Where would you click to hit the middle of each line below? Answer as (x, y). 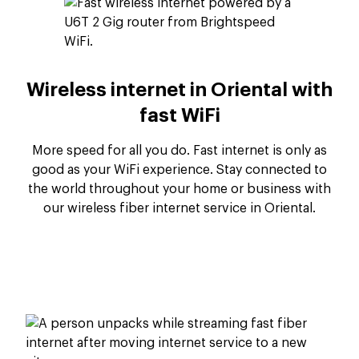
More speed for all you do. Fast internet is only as (179, 151)
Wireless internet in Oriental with (179, 90)
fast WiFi (179, 115)
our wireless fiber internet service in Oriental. (179, 208)
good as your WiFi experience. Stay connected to (179, 170)
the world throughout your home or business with (179, 189)
